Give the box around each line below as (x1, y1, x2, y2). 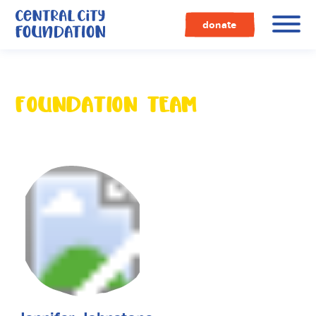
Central (104, 9, 129, 17)
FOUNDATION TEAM (16, 90, 197, 118)
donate (202, 19, 237, 30)
